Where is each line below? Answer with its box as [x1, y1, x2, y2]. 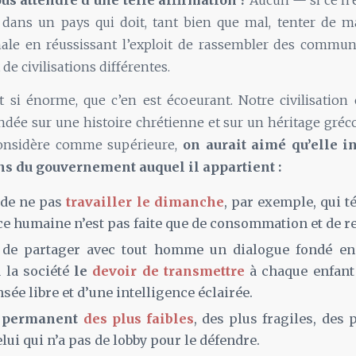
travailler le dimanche [66, 193, 224, 210]
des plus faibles [83, 310, 194, 327]
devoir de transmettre [92, 262, 245, 279]
